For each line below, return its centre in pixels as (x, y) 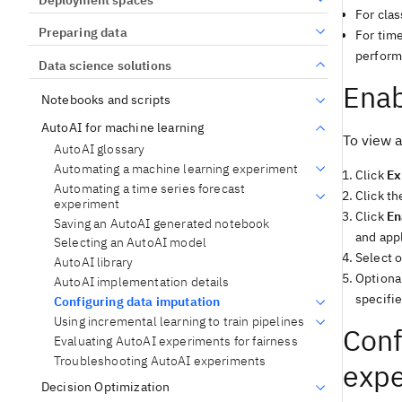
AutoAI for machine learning (123, 128)
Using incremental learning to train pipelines (179, 322)
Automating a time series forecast (150, 188)
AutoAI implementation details (142, 282)
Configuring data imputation (137, 302)
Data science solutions (105, 65)
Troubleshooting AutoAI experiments (160, 360)
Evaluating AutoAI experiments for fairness (176, 341)
